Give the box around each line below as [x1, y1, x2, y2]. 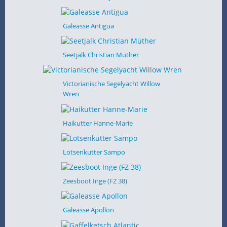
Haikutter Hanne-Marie [62, 118, 133, 128]
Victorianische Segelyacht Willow [62, 79, 160, 89]
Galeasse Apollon [62, 205, 114, 215]
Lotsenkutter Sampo [62, 147, 125, 157]
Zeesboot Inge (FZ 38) [62, 176, 127, 185]
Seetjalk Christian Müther [62, 50, 139, 59]
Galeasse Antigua [62, 21, 114, 30]
